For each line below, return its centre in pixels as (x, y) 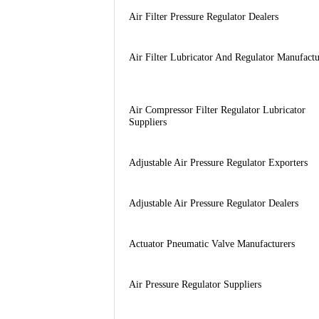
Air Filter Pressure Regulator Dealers (203, 16)
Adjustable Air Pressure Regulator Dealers (213, 203)
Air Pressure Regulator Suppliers (195, 284)
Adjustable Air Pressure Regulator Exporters (218, 162)
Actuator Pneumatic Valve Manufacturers (211, 244)
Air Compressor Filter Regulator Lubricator (217, 110)
